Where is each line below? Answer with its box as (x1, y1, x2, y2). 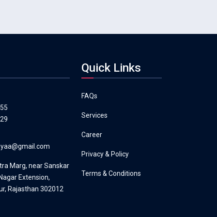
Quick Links (81, 61, 141, 75)
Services (81, 111, 108, 120)
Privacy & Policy (81, 150, 129, 158)
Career (81, 131, 102, 139)
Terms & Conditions (81, 170, 141, 178)
